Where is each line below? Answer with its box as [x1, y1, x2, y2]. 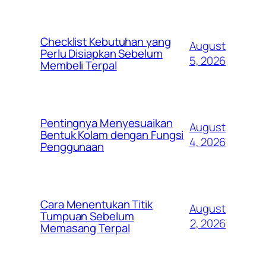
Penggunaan [40, 139, 104, 155]
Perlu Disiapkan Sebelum [40, 46, 163, 62]
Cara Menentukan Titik [40, 197, 153, 213]
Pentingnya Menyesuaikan [40, 115, 173, 131]
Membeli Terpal [40, 58, 117, 74]
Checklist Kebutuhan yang [40, 34, 171, 50]
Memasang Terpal [40, 220, 130, 236]
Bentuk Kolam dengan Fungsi [40, 127, 184, 143]
